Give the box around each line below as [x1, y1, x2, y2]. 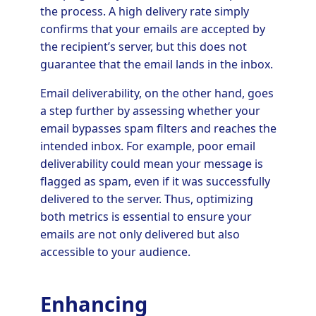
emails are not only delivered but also [39, 226, 240, 243]
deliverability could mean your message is [39, 156, 263, 172]
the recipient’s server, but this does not [39, 39, 247, 55]
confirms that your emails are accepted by [39, 21, 265, 37]
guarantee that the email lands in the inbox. [39, 56, 273, 73]
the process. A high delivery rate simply [39, 4, 249, 20]
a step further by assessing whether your [39, 103, 260, 119]
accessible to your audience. [39, 244, 190, 260]
